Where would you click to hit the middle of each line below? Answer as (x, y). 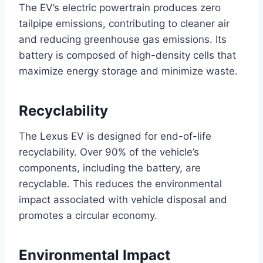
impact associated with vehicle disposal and (123, 200)
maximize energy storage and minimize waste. (128, 71)
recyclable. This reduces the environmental (120, 184)
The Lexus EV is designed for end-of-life (115, 136)
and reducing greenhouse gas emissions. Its (123, 40)
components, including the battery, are (110, 168)
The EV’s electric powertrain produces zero (120, 8)
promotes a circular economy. (88, 216)
